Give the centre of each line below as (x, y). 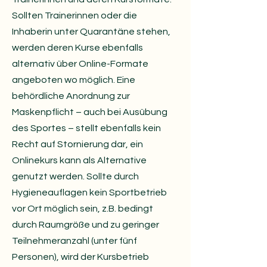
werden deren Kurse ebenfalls (77, 48)
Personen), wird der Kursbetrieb (80, 257)
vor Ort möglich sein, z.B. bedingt (83, 209)
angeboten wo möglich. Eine (74, 80)
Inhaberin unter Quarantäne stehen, (91, 32)
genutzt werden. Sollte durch (75, 176)
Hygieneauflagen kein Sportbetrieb (89, 193)
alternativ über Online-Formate (80, 64)
